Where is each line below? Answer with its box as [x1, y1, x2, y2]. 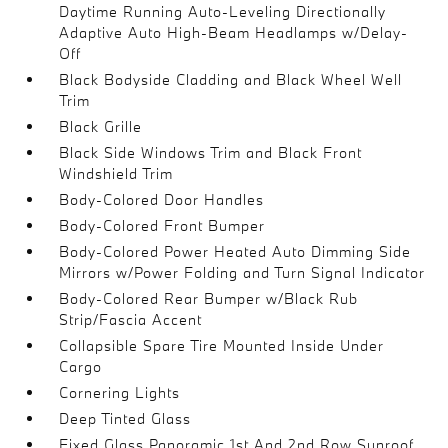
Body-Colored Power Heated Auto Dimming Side [59, 241, 412, 261]
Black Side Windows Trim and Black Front [59, 142, 363, 162]
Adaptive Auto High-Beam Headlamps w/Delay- [59, 22, 409, 42]
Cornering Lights [59, 382, 181, 402]
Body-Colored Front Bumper [59, 215, 266, 235]
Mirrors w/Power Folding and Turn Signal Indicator [59, 262, 426, 282]
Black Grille [59, 116, 143, 136]
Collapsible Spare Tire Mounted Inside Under [59, 335, 385, 355]
